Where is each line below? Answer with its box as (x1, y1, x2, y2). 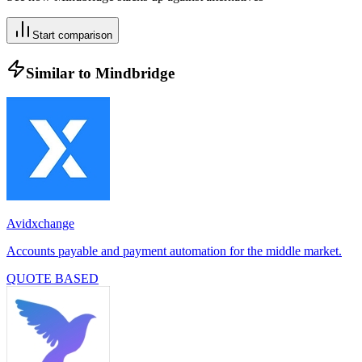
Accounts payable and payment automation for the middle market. (6, 244, 342, 259)
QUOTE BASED (6, 271, 99, 286)
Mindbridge (95, 64, 175, 82)
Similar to (26, 64, 95, 82)
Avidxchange (6, 217, 74, 231)
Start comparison (32, 28, 112, 41)
